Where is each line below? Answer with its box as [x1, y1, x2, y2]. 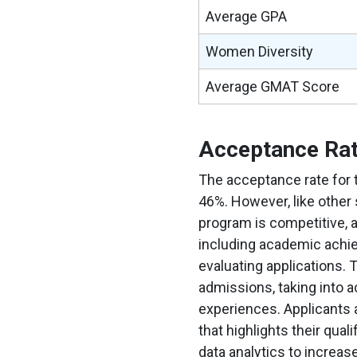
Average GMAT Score [205, 77, 339, 95]
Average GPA [205, 7, 287, 25]
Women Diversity [205, 42, 313, 60]
